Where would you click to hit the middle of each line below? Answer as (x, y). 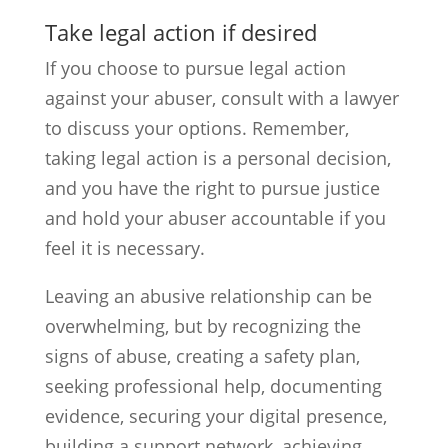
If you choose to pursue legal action (195, 68)
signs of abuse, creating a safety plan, (202, 356)
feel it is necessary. (124, 248)
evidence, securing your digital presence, (215, 416)
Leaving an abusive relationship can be (208, 296)
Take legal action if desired (180, 32)
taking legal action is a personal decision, (217, 158)
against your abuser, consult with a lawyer (221, 98)
